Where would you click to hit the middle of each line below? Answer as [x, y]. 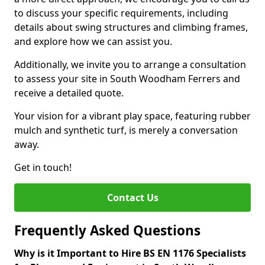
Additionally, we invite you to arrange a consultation [130, 64]
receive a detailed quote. [69, 93]
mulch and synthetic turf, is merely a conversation [126, 130]
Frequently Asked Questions [107, 230]
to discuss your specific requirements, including [121, 13]
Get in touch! [43, 167]
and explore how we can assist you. [93, 41]
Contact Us [132, 198]
